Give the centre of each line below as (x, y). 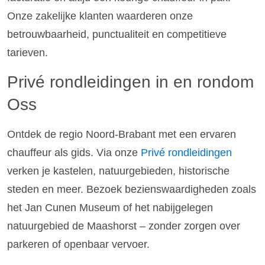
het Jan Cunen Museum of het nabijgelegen (110, 207)
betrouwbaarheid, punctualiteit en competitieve (117, 35)
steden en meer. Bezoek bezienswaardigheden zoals (132, 189)
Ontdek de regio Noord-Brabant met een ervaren (122, 134)
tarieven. (28, 53)
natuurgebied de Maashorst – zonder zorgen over (124, 226)
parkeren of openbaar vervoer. (78, 244)
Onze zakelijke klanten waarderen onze (100, 16)
